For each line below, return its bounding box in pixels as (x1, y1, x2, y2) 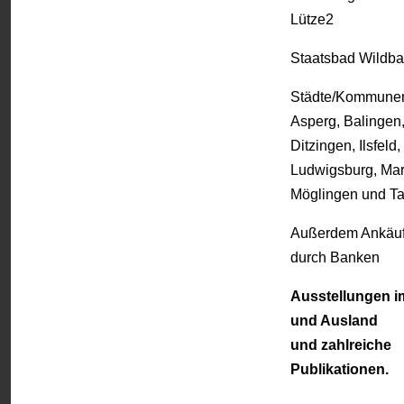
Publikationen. (290, 362, 389, 378)
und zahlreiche (290, 337, 391, 353)
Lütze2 (290, 12, 334, 28)
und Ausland (290, 313, 378, 329)
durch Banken (290, 250, 380, 266)
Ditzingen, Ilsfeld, (290, 138, 400, 154)
